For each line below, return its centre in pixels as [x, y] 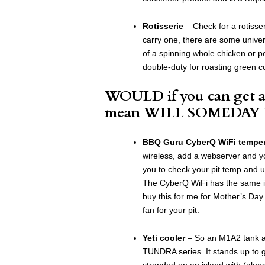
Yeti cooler [164, 237]
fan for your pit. [171, 210]
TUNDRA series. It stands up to [202, 251]
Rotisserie [163, 26]
